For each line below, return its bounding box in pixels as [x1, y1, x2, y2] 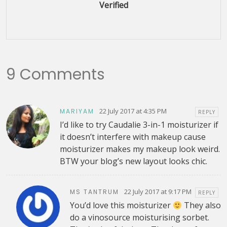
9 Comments [6, 64, 105, 86]
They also [181, 200, 221, 211]
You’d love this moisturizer [69, 200, 173, 211]
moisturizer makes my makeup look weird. [59, 143, 220, 155]
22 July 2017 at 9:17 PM [124, 186, 192, 196]
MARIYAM [59, 106, 94, 116]
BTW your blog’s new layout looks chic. [59, 156, 207, 167]
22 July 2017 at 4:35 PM [99, 106, 167, 116]
